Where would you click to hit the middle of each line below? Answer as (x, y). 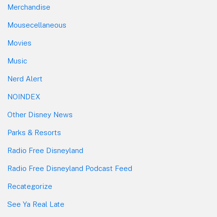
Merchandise (29, 7)
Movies (19, 43)
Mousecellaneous (37, 25)
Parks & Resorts (34, 133)
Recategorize (30, 186)
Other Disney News (40, 115)
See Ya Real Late (36, 204)
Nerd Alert (25, 79)
